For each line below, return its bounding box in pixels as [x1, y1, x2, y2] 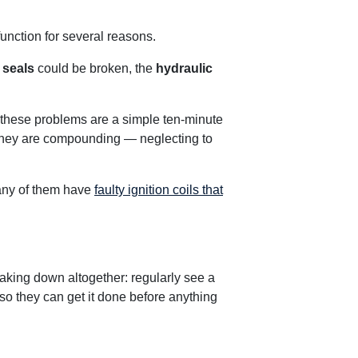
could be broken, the [34, 62, 156, 75]
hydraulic [156, 62, 213, 75]
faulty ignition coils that [94, 183, 223, 197]
